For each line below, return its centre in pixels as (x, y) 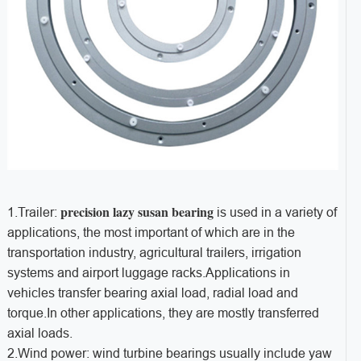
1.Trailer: (33, 213)
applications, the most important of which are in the (151, 233)
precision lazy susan (114, 212)
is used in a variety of (275, 213)
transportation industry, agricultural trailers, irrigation (154, 253)
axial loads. (39, 334)
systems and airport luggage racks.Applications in (148, 273)
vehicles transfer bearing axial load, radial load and (152, 293)
